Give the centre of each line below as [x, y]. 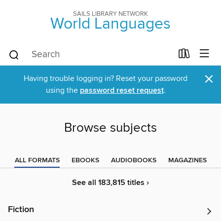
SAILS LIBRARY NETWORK [110, 14]
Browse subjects [110, 128]
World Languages [110, 24]
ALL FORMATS [37, 160]
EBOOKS [85, 160]
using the [63, 90]
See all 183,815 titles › [110, 183]
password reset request [122, 91]
